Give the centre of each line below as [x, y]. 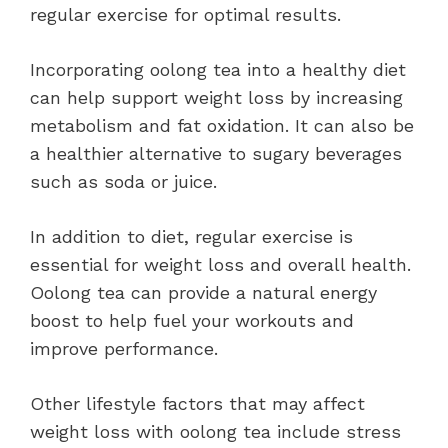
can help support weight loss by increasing [216, 98]
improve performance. [124, 349]
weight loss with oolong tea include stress [215, 432]
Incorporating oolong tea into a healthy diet [218, 70]
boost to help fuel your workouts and [192, 321]
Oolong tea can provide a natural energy [203, 293]
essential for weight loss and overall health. [220, 265]
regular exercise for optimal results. [185, 15]
